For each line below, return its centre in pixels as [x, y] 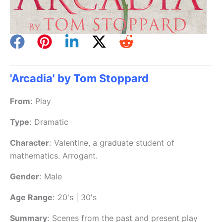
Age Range [31, 197]
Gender [25, 177]
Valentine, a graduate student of [114, 143]
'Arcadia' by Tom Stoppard [79, 79]
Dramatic [51, 122]
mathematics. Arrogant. [54, 156]
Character [29, 143]
